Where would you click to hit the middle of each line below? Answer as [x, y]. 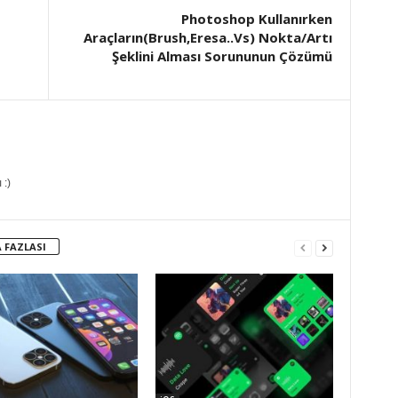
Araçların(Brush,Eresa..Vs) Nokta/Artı [207, 37]
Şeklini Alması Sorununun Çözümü [222, 56]
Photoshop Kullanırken [256, 19]
